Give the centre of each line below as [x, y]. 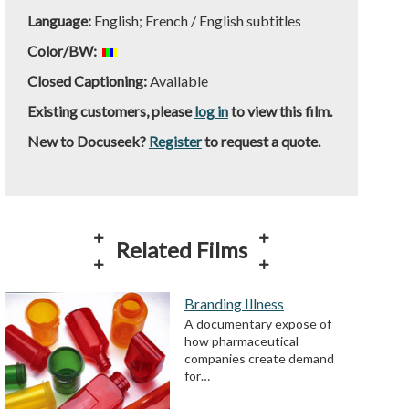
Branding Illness [234, 304]
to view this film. [280, 111]
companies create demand [259, 359]
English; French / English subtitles [197, 21]
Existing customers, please [110, 111]
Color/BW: [63, 51]
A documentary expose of [257, 324]
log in [211, 111]
